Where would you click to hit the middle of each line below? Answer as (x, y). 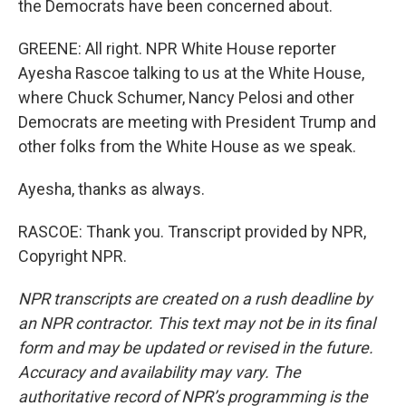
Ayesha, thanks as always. (111, 189)
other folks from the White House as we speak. (187, 146)
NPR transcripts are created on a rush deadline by (195, 299)
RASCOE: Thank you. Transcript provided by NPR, (192, 232)
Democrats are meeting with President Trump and (197, 122)
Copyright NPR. (72, 256)
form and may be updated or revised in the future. (196, 348)
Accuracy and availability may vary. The (159, 372)
